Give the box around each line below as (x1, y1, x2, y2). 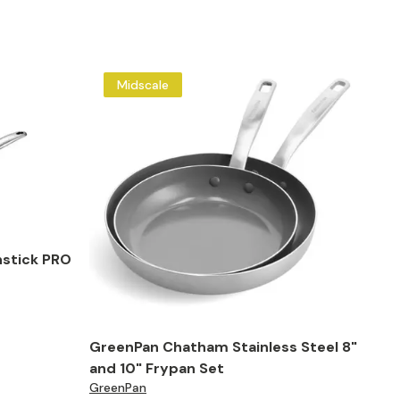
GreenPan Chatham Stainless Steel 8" (89, 337, 357, 356)
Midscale (117, 77, 169, 93)
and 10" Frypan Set (89, 359, 224, 378)
